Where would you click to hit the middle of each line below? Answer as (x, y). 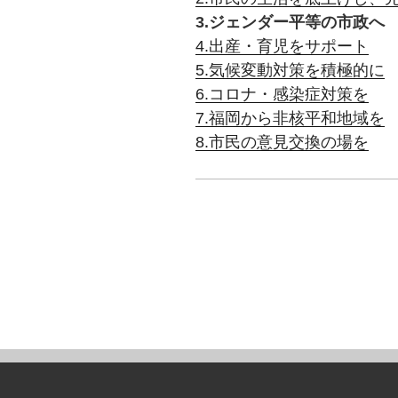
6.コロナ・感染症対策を (282, 94)
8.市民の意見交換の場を (282, 142)
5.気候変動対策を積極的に (290, 70)
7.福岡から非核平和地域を (290, 118)
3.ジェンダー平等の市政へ (290, 22)
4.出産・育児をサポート (282, 46)
